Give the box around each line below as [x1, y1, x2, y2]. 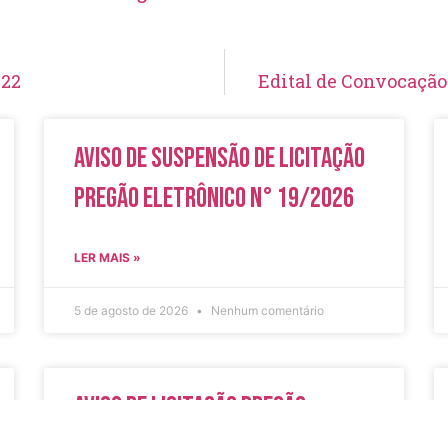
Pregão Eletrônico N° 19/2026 [74, 181, 354, 215]
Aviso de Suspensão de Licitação [74, 141, 365, 175]
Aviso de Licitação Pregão [74, 390, 306, 424]
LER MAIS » [74, 249, 141, 265]
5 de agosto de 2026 [74, 302, 191, 318]
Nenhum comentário [208, 302, 324, 318]
